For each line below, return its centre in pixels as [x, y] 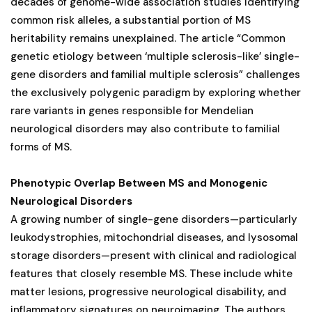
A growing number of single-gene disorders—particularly [154, 219]
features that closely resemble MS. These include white [151, 273]
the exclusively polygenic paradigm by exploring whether [156, 92]
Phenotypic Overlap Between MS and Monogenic [139, 183]
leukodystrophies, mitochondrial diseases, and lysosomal [154, 237]
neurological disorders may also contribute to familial [145, 128]
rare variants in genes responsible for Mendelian [132, 110]
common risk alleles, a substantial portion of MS [131, 20]
